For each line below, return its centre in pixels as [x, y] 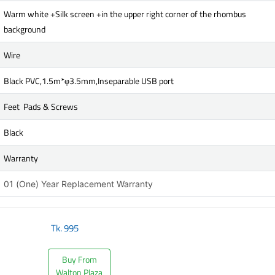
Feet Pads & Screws [41, 106]
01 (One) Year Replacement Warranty [78, 184]
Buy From [79, 259]
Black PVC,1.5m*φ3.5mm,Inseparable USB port [89, 80]
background [25, 29]
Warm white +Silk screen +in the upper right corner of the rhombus [125, 14]
